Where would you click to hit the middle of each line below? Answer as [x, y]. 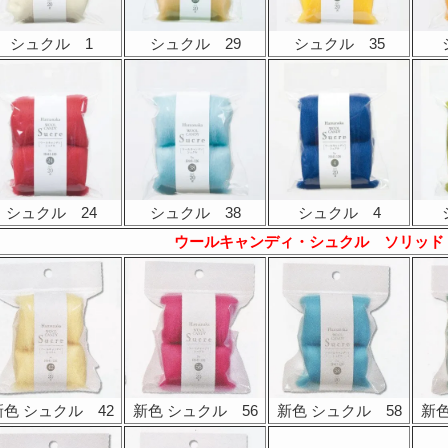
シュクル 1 [51, 43]
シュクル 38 [195, 212]
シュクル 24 [51, 212]
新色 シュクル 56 [195, 410]
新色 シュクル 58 [339, 410]
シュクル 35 [339, 43]
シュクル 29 [195, 43]
